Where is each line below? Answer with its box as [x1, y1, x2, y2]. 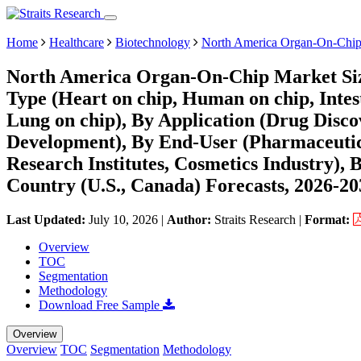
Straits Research [214, 212, 296, 226]
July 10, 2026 [89, 212, 158, 226]
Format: [305, 212, 353, 226]
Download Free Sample [39, 297, 163, 312]
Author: [167, 212, 214, 226]
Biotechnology [115, 35, 190, 49]
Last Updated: [6, 212, 89, 226]
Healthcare [49, 35, 104, 49]
